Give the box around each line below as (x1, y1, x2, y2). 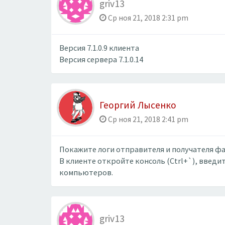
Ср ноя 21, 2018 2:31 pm (106, 13, 188, 23)
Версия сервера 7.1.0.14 (59, 54, 143, 65)
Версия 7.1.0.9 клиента (59, 42, 139, 53)
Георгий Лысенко (99, 99, 176, 111)
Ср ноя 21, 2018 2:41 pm (106, 115, 188, 124)
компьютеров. (59, 167, 113, 178)
